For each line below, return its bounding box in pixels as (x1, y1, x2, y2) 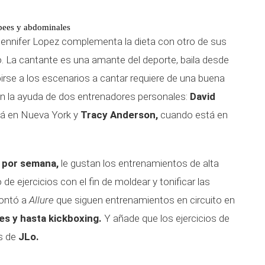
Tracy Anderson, (80, 109, 158, 121)
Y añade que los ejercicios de (102, 212, 230, 224)
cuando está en (158, 109, 228, 121)
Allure (29, 194, 54, 206)
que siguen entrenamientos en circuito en (54, 194, 235, 206)
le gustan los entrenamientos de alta (59, 157, 219, 169)
